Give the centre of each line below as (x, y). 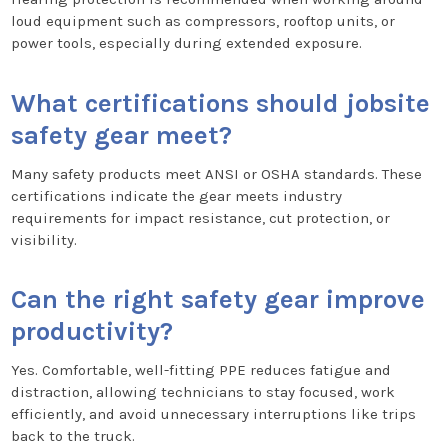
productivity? (91, 332)
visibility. (43, 239)
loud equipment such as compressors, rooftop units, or (202, 21)
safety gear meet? (121, 135)
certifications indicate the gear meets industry (176, 195)
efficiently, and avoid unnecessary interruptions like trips (213, 414)
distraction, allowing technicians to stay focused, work (202, 392)
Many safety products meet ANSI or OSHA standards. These (216, 173)
